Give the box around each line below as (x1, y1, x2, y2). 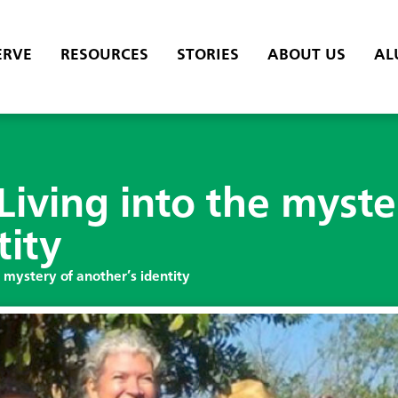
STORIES (176, 47, 239, 64)
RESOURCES (60, 47, 148, 64)
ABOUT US (267, 47, 346, 64)
